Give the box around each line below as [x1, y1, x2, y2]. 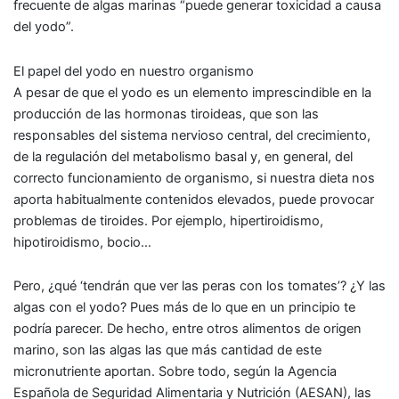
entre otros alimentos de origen [172, 321, 362, 338]
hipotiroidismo [13, 233, 100, 250]
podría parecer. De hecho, [13, 321, 172, 338]
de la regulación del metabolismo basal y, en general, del [13, 148, 353, 165]
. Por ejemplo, [144, 212, 230, 229]
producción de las [13, 105, 125, 122]
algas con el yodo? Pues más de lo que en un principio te [13, 299, 355, 316]
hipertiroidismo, [230, 212, 323, 229]
